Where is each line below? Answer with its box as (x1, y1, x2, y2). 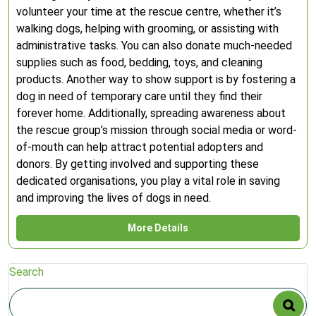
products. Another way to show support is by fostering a (16, 73, 296, 86)
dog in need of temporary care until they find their (16, 90, 262, 103)
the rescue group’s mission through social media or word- (16, 123, 297, 137)
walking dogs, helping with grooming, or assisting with (16, 22, 279, 35)
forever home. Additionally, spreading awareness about (16, 107, 286, 120)
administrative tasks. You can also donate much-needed (16, 39, 292, 52)
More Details (128, 222, 188, 233)
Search (9, 265, 44, 279)
